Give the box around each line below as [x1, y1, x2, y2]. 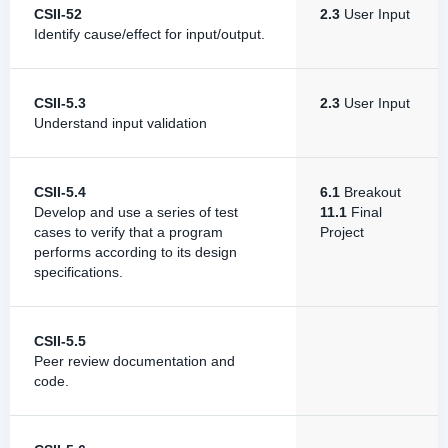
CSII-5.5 [34, 333, 86, 349]
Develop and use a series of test [34, 204, 238, 220]
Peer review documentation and [34, 353, 235, 369]
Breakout [340, 184, 401, 200]
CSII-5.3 [34, 95, 86, 111]
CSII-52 [34, 6, 82, 22]
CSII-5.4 [34, 184, 86, 200]
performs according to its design [34, 244, 237, 260]
